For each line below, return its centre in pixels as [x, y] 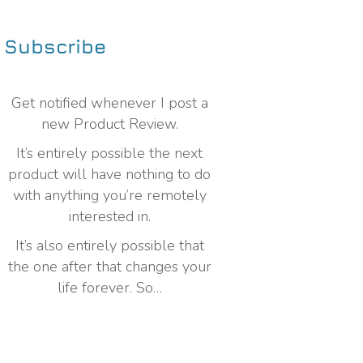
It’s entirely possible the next [110, 154]
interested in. [109, 217]
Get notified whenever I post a [109, 103]
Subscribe [55, 47]
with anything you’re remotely [109, 196]
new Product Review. [109, 124]
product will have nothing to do [110, 175]
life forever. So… [109, 288]
